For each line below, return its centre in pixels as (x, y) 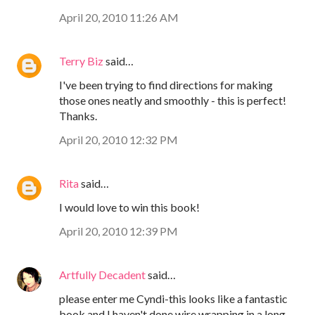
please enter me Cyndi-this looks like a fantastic (173, 298)
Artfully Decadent (102, 274)
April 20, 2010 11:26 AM (119, 17)
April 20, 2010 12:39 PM (118, 231)
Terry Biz (81, 60)
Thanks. (78, 115)
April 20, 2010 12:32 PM (118, 139)
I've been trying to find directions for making (166, 84)
